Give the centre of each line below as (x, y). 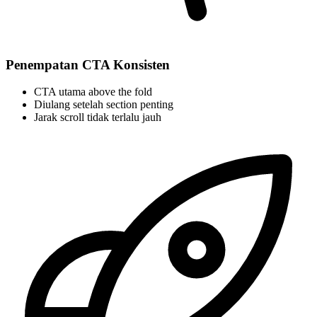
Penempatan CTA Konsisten (88, 64)
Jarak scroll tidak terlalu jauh (98, 117)
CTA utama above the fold (93, 92)
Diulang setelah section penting (104, 105)
